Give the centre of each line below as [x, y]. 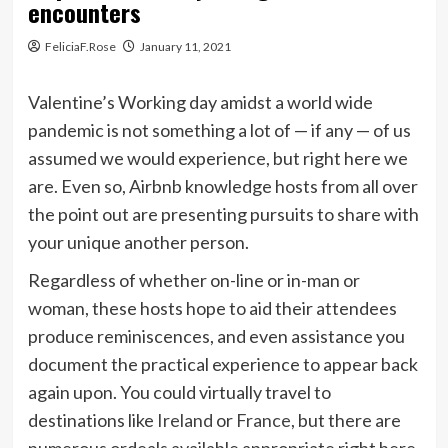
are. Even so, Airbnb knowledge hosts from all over [222, 185]
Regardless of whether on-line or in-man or [193, 279]
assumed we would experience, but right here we [217, 157]
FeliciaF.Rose [80, 46]
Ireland [184, 419]
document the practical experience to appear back [222, 363]
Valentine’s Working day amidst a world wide [200, 101]
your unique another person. [138, 241]
